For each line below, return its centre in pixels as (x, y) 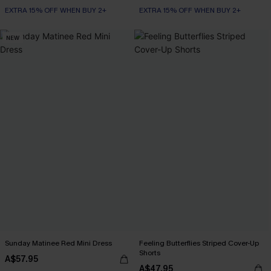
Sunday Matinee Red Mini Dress (58, 243)
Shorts (150, 253)
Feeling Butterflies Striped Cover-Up (199, 243)
